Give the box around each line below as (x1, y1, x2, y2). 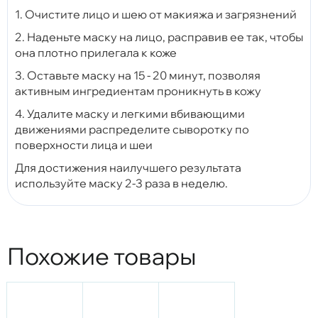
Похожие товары (7, 241, 197, 270)
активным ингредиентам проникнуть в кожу (15, 83, 261, 98)
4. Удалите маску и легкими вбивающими (15, 106, 245, 121)
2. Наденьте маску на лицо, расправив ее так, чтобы (15, 29, 303, 44)
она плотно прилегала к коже (15, 45, 177, 60)
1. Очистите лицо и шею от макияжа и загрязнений (15, 6, 297, 21)
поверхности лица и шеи (15, 137, 153, 152)
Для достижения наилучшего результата (15, 160, 241, 175)
